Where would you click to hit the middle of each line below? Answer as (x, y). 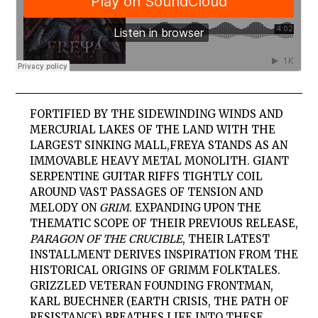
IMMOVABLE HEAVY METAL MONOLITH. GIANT (160, 161)
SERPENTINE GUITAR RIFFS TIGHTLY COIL (147, 177)
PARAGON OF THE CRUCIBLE (106, 239)
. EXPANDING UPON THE (196, 208)
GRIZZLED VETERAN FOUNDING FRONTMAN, (152, 286)
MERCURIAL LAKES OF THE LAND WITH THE (153, 130)
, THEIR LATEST (226, 239)
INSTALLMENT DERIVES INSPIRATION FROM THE (164, 255)
